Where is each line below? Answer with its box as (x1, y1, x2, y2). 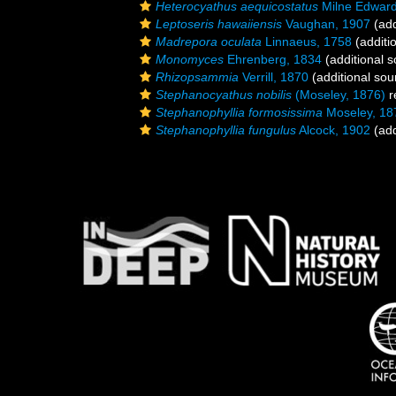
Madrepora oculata (156, 34, 262, 49)
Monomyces (156, 52, 224, 66)
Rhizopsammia (156, 70, 239, 84)
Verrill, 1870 (239, 70, 308, 84)
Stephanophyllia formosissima (156, 105, 323, 119)
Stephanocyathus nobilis (156, 88, 292, 102)
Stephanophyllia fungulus (156, 123, 296, 137)
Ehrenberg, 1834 (224, 52, 322, 66)
